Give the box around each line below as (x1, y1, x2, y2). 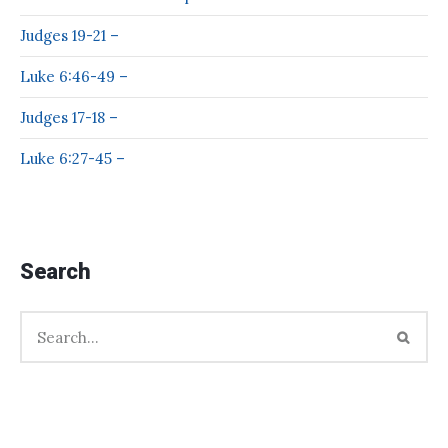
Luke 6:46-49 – (20, 67, 128, 87)
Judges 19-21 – (20, 26, 119, 46)
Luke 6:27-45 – (20, 149, 125, 169)
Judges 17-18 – (20, 108, 118, 128)
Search (20, 259, 90, 285)
